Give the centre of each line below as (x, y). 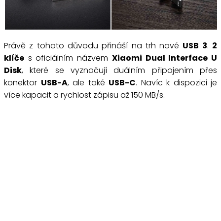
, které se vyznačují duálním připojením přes (119, 71)
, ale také (88, 83)
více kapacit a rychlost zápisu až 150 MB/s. (84, 95)
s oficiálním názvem (68, 58)
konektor (22, 83)
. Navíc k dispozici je (176, 83)
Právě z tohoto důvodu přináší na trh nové (93, 46)
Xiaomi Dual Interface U (165, 58)
